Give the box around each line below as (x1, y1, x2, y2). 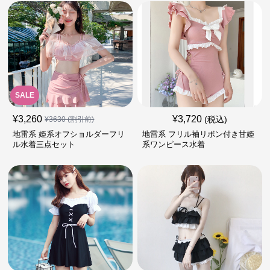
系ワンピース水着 (142, 140, 205, 149)
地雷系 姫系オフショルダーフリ (13, 130, 125, 139)
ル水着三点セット (13, 140, 76, 149)
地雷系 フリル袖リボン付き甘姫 (142, 130, 254, 139)
